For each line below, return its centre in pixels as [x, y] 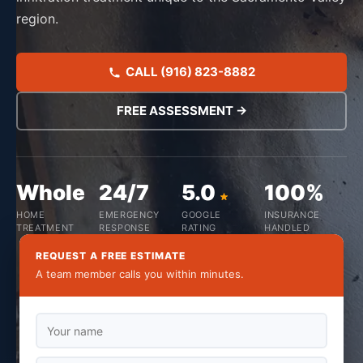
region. [37, 19]
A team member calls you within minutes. [140, 274]
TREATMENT [45, 228]
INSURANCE [292, 215]
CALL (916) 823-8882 [190, 72]
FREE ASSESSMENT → [181, 111]
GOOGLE [201, 215]
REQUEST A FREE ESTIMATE [111, 256]
